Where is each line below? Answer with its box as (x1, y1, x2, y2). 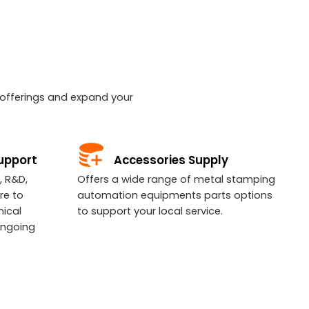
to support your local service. (77, 203, 223, 218)
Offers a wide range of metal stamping (77, 172, 275, 186)
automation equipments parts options (77, 188, 272, 202)
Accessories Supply (114, 151, 229, 168)
